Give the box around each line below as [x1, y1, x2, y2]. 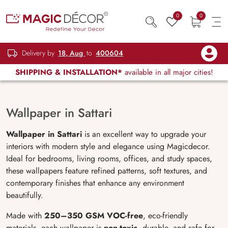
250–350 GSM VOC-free [44, 210, 143, 221]
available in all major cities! [122, 67, 213, 78]
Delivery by [20, 48, 57, 59]
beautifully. [6, 189, 43, 201]
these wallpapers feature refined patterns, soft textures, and [6, 165, 207, 177]
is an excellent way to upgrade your [82, 128, 206, 140]
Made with [6, 210, 44, 221]
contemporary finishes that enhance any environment [6, 177, 184, 189]
